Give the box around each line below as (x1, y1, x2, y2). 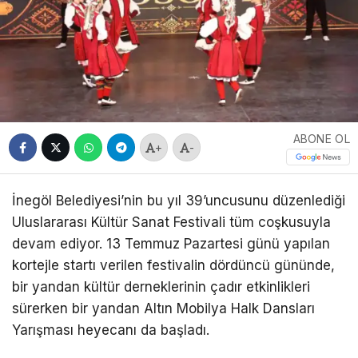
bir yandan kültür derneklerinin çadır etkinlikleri (12, 278, 310, 295)
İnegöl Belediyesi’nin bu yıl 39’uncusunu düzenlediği (12, 192, 345, 209)
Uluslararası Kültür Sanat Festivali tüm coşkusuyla (12, 213, 331, 230)
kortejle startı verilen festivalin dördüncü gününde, (12, 257, 335, 273)
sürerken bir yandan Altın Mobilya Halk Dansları (12, 300, 315, 316)
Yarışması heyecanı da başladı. (12, 321, 209, 338)
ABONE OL (292, 132, 350, 146)
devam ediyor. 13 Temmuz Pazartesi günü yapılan (12, 235, 330, 252)
